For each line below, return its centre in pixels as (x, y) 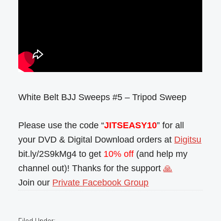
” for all (171, 126)
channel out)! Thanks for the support (91, 168)
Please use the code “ (61, 126)
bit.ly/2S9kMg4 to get (61, 154)
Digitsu (188, 140)
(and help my (161, 154)
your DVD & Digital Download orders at (96, 140)
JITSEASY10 (131, 126)
